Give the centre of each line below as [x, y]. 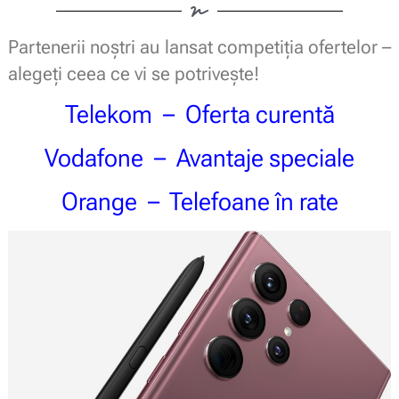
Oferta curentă [260, 114]
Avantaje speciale [265, 158]
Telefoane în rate [253, 201]
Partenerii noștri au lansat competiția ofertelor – [199, 47]
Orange [99, 201]
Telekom [108, 114]
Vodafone [94, 158]
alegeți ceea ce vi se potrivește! [133, 73]
